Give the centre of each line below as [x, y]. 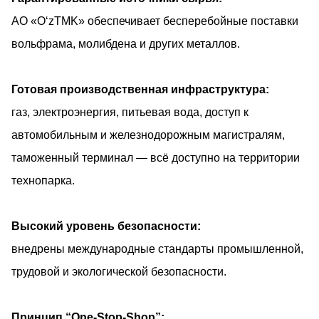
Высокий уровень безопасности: [106, 226]
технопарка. [43, 180]
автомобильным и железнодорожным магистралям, [148, 135]
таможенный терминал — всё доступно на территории [156, 157]
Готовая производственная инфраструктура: [140, 89]
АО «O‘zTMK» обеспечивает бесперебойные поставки [155, 21]
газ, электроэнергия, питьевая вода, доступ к [130, 112]
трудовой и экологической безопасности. [119, 271]
